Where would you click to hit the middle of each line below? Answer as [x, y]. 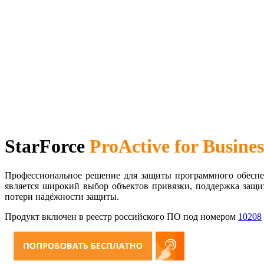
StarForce [47, 146]
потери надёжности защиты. [62, 196]
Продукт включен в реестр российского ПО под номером [121, 216]
